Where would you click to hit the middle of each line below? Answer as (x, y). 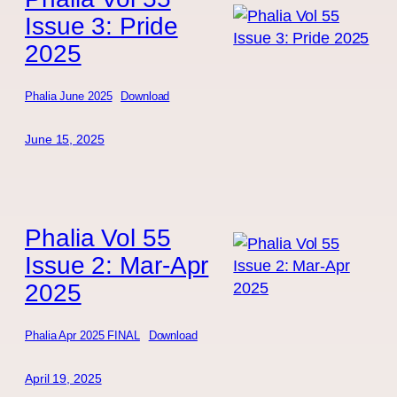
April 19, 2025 (63, 378)
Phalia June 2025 (69, 96)
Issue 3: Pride (101, 26)
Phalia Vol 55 (98, 238)
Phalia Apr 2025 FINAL (82, 335)
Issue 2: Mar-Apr (117, 265)
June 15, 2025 (65, 139)
